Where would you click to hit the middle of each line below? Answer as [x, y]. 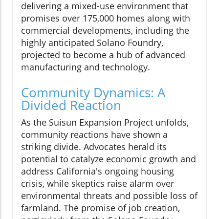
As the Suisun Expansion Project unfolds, [105, 122]
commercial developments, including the [105, 31]
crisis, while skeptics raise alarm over [98, 184]
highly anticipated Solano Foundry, [92, 43]
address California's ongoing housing [98, 171]
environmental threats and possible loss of [109, 196]
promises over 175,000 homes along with [106, 18]
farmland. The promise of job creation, [100, 208]
